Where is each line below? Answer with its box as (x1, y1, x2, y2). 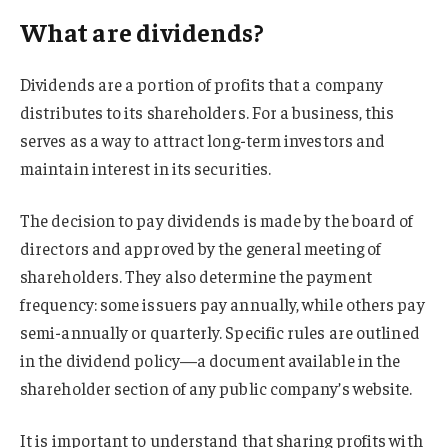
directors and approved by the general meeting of (20, 236, 382, 259)
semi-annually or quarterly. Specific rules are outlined (20, 320, 420, 343)
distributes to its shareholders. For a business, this (20, 101, 395, 124)
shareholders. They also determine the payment (20, 264, 372, 287)
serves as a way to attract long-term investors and (20, 129, 386, 152)
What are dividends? (20, 15, 264, 49)
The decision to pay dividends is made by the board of (20, 208, 414, 231)
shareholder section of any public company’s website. (20, 376, 413, 399)
